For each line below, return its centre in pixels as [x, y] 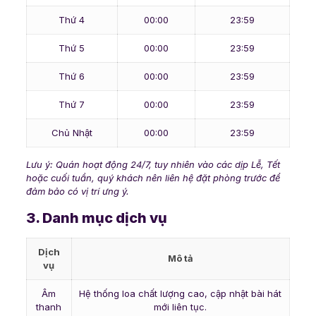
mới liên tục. [181, 307]
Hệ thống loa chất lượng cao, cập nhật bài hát [181, 294]
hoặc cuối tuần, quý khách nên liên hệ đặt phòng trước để [153, 178]
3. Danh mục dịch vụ [96, 218]
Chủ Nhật [72, 133]
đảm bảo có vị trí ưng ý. [77, 192]
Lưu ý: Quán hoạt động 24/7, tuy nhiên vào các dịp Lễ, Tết [153, 165]
